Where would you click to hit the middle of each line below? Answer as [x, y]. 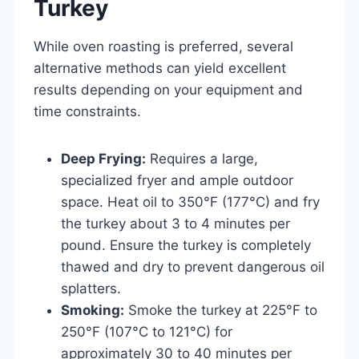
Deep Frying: [103, 158]
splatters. [91, 288]
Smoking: [93, 310]
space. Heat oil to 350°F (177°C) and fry [190, 202]
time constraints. [87, 111]
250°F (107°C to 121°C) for [147, 331]
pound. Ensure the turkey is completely [186, 245]
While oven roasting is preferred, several [163, 46]
